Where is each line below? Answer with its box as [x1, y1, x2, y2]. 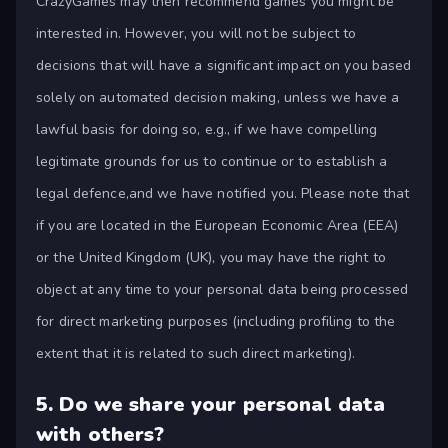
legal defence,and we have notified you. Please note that [36, 184, 410, 204]
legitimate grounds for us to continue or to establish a [36, 152, 388, 172]
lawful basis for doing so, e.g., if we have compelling [36, 120, 378, 140]
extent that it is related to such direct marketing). [36, 344, 355, 364]
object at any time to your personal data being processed [36, 280, 409, 300]
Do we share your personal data [59, 391, 386, 419]
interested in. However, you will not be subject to [36, 24, 357, 44]
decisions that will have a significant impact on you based [36, 56, 412, 76]
